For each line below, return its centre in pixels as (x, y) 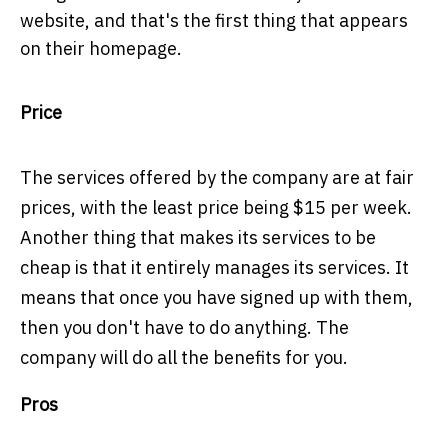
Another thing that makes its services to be (198, 238)
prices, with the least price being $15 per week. (216, 208)
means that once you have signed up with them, (216, 298)
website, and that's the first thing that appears (214, 21)
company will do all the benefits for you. (184, 358)
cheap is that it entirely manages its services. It (214, 268)
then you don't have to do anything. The (184, 328)
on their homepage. (101, 49)
